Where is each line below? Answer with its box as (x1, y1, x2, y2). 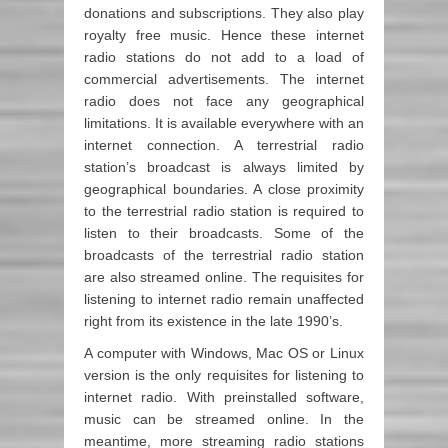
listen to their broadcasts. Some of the (84, 225, 364, 242)
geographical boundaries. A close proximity (84, 181, 364, 198)
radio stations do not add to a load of (84, 49, 364, 66)
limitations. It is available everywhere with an (84, 115, 364, 132)
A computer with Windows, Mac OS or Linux (84, 345, 364, 362)
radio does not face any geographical (84, 93, 364, 110)
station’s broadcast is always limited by (84, 159, 364, 176)
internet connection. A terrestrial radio (84, 137, 364, 154)
